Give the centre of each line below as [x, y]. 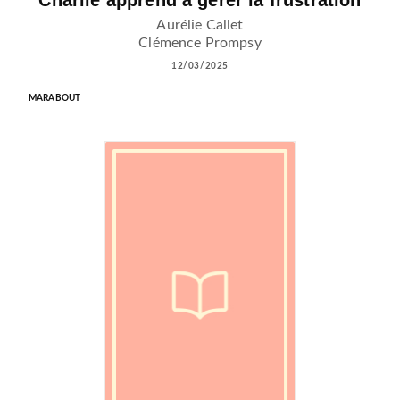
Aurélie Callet [200, 25]
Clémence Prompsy [200, 42]
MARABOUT [55, 98]
